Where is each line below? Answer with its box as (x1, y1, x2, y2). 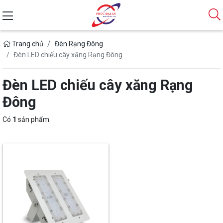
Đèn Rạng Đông (55, 40, 103, 48)
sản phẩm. (16, 115, 51, 124)
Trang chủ (10, 40, 43, 48)
